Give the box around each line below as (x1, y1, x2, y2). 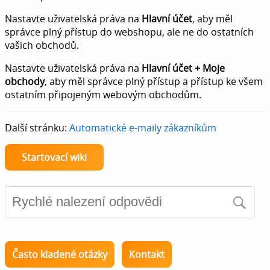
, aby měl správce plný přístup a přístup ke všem (45, 74, 263, 88)
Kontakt (129, 247, 165, 261)
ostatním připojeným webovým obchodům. (5, 87, 201, 101)
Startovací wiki (22, 150, 87, 164)
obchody (5, 74, 45, 88)
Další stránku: (5, 121, 69, 134)
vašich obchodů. (5, 38, 79, 52)
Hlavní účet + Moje (142, 61, 225, 75)
